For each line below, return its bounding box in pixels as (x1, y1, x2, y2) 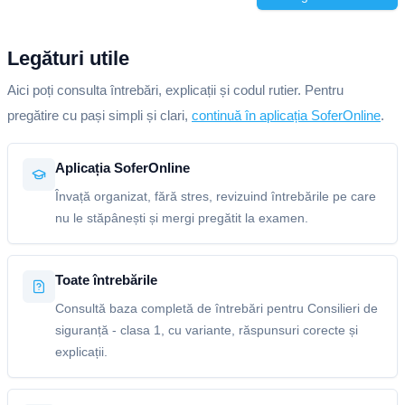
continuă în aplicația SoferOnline (192, 108, 381, 123)
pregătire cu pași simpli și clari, (7, 108, 192, 123)
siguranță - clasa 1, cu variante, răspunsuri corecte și (55, 323, 358, 337)
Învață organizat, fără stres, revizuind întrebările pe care (55, 189, 376, 203)
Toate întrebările (55, 272, 157, 287)
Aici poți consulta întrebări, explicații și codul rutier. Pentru (7, 82, 344, 98)
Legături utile (7, 47, 129, 70)
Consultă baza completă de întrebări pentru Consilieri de (55, 301, 378, 316)
